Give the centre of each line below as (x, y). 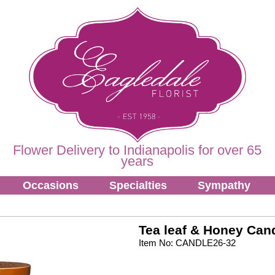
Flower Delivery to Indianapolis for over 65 (137, 150)
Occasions (51, 185)
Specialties (138, 185)
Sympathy (224, 185)
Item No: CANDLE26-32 (187, 242)
